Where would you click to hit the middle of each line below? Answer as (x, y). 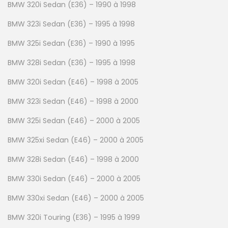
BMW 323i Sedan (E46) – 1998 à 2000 (73, 101)
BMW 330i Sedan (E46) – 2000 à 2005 (74, 178)
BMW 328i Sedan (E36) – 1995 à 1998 (72, 62)
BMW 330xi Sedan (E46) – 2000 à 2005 (76, 198)
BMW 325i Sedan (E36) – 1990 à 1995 (71, 43)
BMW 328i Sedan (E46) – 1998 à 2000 (73, 159)
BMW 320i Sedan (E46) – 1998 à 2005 (73, 82)
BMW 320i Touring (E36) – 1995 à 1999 (74, 217)
